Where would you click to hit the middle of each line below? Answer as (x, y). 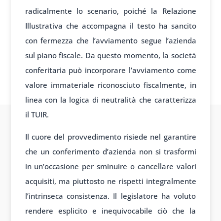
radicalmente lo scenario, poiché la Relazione (110, 11)
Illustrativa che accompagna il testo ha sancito (110, 26)
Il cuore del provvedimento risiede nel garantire (110, 137)
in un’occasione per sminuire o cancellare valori (110, 166)
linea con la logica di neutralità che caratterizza (110, 100)
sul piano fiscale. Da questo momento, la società (110, 55)
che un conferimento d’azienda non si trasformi (110, 152)
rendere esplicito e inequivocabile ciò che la (110, 211)
